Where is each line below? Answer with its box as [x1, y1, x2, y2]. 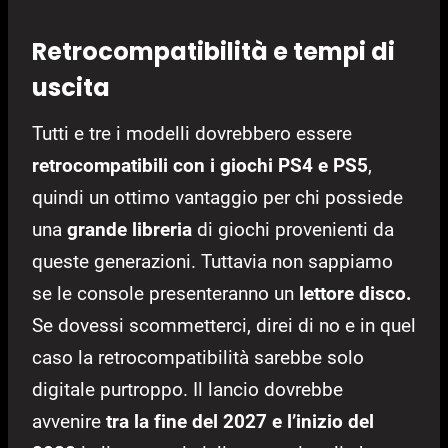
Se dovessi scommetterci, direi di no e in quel [32, 313, 416, 337]
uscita [32, 70, 110, 104]
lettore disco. [299, 281, 412, 305]
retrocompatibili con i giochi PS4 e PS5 [32, 153, 368, 177]
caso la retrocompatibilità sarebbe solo [32, 345, 364, 369]
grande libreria [67, 217, 192, 241]
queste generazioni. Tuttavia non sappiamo [32, 249, 393, 273]
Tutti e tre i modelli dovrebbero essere [32, 121, 352, 145]
